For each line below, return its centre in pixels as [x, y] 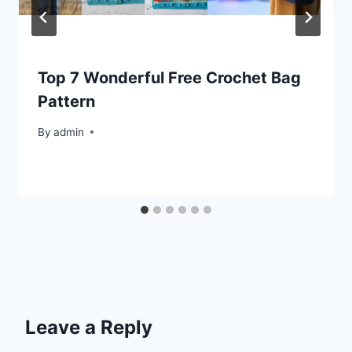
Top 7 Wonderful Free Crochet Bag [169, 78]
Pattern [66, 102]
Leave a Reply [89, 327]
